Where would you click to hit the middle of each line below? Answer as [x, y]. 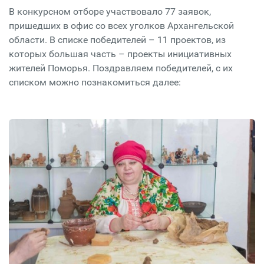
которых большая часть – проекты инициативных [120, 54]
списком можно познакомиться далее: [95, 82]
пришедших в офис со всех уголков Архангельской [121, 25]
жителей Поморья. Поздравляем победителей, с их [121, 68]
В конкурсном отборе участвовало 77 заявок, [110, 11]
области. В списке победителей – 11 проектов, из [117, 39]
